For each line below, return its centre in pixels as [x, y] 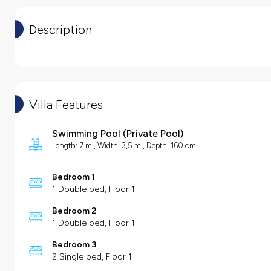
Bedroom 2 [74, 211]
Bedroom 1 [73, 177]
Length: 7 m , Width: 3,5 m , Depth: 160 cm [124, 145]
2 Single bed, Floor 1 [92, 256]
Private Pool [153, 133]
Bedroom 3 [74, 244]
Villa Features [66, 104]
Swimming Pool [86, 133]
